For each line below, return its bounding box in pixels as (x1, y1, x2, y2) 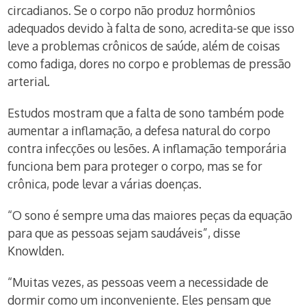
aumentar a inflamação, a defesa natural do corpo (8, 123, 271, 138)
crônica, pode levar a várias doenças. (8, 176, 202, 191)
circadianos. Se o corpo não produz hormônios (8, 3, 256, 18)
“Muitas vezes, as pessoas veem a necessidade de (8, 275, 269, 290)
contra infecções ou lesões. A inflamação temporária (8, 141, 287, 156)
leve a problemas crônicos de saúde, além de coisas (8, 38, 281, 53)
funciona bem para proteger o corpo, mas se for (8, 158, 263, 173)
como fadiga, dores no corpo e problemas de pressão (8, 56, 292, 71)
